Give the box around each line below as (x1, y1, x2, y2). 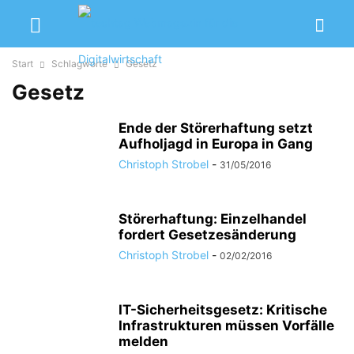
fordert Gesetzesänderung (119, 227, 296, 243)
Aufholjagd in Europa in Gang (119, 136, 313, 152)
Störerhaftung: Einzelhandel (119, 211, 307, 227)
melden (119, 333, 168, 349)
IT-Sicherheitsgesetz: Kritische (119, 302, 327, 318)
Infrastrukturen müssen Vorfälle (119, 318, 334, 333)
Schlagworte (51, 58, 107, 70)
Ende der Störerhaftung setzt (119, 120, 313, 136)
